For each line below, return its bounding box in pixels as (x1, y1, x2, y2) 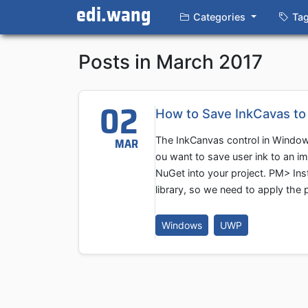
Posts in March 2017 (78, 49, 263, 74)
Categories (193, 11, 245, 23)
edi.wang (72, 6, 155, 26)
